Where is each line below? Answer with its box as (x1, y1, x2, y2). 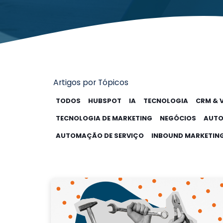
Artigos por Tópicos (53, 76, 128, 88)
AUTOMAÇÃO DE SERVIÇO (56, 130, 144, 140)
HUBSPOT (88, 96, 121, 106)
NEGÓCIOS (160, 113, 196, 123)
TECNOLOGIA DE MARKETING (56, 113, 152, 123)
